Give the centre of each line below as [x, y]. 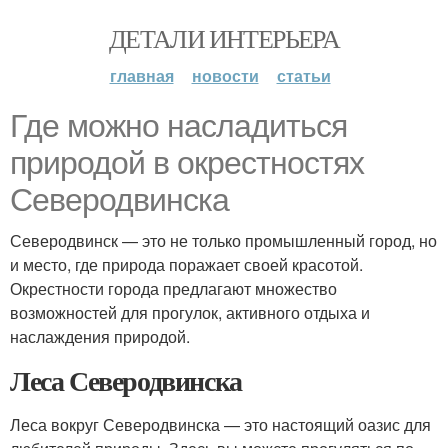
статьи [303, 75]
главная [141, 75]
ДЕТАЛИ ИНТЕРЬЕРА [224, 38]
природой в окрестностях [187, 163]
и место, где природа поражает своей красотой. [186, 264]
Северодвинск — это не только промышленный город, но [223, 240]
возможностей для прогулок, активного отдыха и [190, 312]
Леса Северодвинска [126, 380]
